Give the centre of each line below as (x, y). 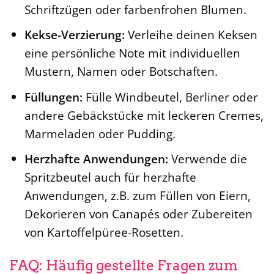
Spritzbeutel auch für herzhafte (110, 177)
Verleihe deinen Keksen (191, 35)
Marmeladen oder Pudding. (100, 133)
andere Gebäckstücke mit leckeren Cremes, (144, 115)
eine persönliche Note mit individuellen (132, 53)
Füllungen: (53, 97)
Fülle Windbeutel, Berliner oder (170, 97)
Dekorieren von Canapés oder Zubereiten (138, 214)
